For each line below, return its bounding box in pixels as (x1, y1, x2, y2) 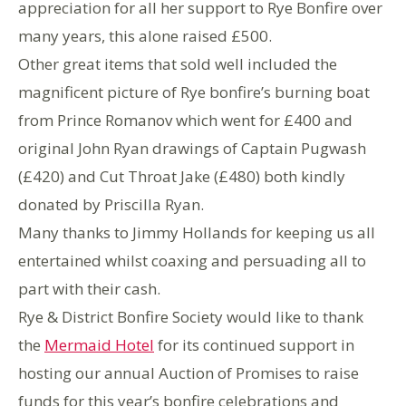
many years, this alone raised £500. (18, 25, 272, 47)
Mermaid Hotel (44, 334, 154, 356)
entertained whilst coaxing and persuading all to (18, 250, 366, 272)
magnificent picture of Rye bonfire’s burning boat (18, 82, 370, 103)
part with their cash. (18, 278, 160, 300)
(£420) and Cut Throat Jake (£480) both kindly (18, 166, 345, 188)
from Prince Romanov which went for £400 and (18, 110, 353, 131)
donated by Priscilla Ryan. (18, 194, 204, 216)
